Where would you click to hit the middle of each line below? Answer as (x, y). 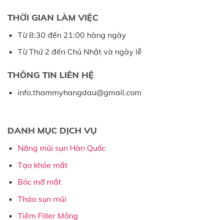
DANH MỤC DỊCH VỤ (52, 131)
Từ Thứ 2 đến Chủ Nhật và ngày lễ (80, 52)
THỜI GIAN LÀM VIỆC (53, 17)
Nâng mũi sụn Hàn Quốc (61, 148)
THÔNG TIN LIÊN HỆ (51, 75)
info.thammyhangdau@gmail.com (79, 93)
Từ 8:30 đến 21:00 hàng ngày (72, 35)
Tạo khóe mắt (42, 165)
